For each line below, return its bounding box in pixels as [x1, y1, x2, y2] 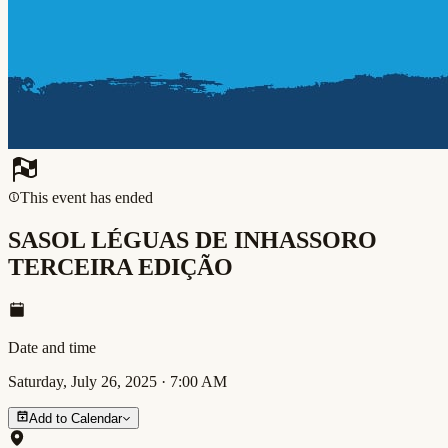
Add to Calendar [29, 410, 122, 426]
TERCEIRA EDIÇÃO [8, 253, 233, 280]
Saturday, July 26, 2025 [8, 372, 157, 390]
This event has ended [20, 188, 153, 206]
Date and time [8, 338, 96, 356]
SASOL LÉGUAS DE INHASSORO [8, 226, 377, 253]
